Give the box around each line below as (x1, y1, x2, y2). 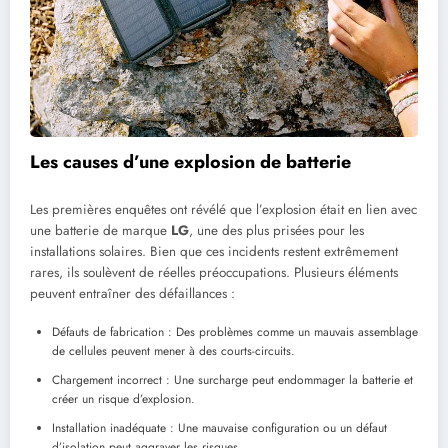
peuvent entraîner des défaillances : (30, 283, 235, 303)
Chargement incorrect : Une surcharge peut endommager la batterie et (52, 371, 413, 390)
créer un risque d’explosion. (52, 390, 195, 409)
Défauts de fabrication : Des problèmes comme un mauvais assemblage (52, 323, 418, 342)
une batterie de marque (30, 220, 171, 240)
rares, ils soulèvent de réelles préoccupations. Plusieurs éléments (30, 262, 398, 282)
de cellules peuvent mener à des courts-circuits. (52, 342, 295, 361)
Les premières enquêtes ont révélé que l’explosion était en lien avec (30, 199, 417, 219)
